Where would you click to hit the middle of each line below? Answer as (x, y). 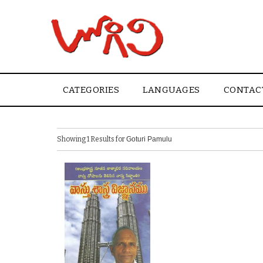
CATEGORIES (91, 90)
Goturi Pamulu (149, 139)
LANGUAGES (171, 90)
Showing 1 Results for (92, 139)
